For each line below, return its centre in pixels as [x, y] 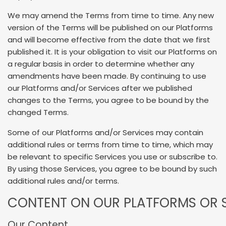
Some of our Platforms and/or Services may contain [105, 132]
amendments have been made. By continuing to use [107, 76]
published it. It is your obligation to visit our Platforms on [112, 52]
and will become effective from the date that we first [109, 40]
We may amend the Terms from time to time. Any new [111, 16]
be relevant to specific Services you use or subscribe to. [112, 156]
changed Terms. [38, 112]
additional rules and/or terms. [63, 181]
